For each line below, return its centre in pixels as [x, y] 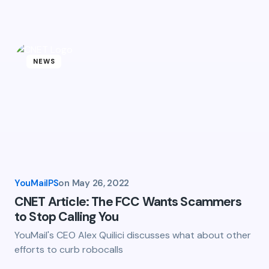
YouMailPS [37, 183]
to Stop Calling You [67, 217]
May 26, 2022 [101, 183]
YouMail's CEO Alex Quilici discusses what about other [133, 235]
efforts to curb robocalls [69, 249]
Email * [41, 10]
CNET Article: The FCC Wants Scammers [128, 202]
